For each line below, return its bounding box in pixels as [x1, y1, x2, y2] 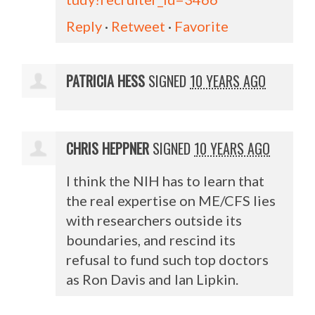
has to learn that [160, 172, 265, 189]
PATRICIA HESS [66, 70, 146, 91]
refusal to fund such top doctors [66, 250, 269, 268]
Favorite [174, 17, 229, 34]
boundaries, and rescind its [66, 231, 236, 248]
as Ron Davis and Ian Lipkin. [66, 270, 239, 288]
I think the [66, 172, 134, 189]
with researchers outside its [66, 211, 243, 229]
